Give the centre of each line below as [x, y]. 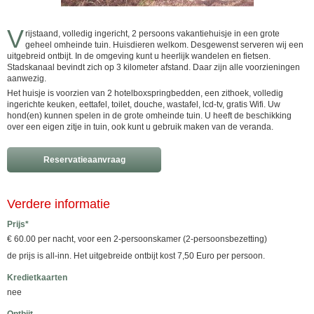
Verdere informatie [59, 204]
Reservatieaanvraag [84, 160]
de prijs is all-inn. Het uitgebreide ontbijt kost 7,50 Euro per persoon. [136, 256]
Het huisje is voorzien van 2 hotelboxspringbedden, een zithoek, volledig [145, 93]
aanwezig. [27, 78]
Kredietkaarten [37, 278]
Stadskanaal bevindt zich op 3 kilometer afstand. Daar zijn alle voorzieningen [153, 67]
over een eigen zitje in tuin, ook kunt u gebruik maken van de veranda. [140, 127]
